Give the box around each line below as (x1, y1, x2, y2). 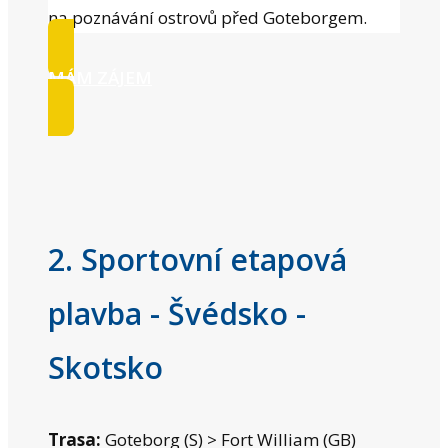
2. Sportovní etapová (48, 238, 347, 280)
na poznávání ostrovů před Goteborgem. (48, 5, 367, 29)
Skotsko (48, 346, 163, 388)
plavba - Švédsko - (48, 292, 306, 334)
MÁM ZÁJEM (48, 65, 152, 89)
